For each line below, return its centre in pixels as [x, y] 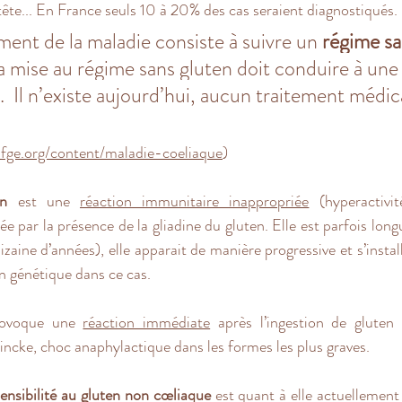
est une [44, 201]
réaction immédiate [147, 322]
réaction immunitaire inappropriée [195, 201]
